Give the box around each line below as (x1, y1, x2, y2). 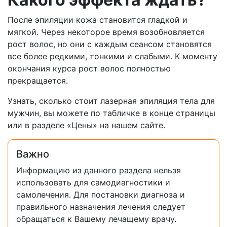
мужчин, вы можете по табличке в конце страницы (8, 108, 215, 119)
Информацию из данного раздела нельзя (16, 165, 181, 176)
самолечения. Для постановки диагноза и (16, 190, 185, 200)
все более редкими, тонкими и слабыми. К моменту (8, 51, 217, 62)
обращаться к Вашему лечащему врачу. (16, 214, 176, 224)
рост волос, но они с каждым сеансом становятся (8, 39, 212, 50)
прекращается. (8, 75, 68, 86)
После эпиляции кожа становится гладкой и (8, 15, 187, 25)
